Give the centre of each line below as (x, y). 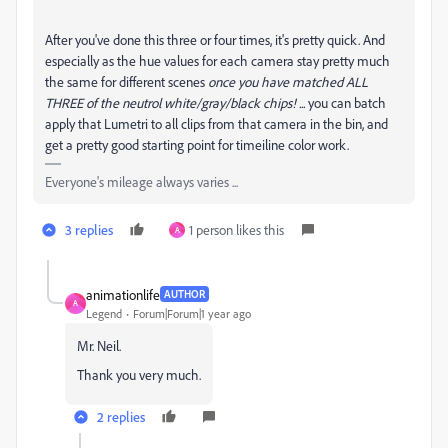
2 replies (121, 416)
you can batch (345, 102)
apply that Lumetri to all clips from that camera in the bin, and (216, 123)
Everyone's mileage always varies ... (141, 181)
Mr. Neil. (99, 345)
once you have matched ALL (288, 81)
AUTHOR (184, 294)
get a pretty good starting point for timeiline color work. (197, 144)
